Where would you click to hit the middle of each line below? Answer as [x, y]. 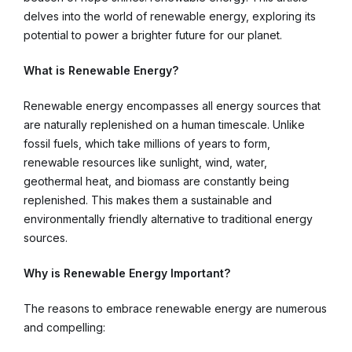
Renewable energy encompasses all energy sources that [172, 105]
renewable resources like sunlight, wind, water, [145, 162]
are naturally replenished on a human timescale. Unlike [164, 124]
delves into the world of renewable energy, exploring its [170, 16]
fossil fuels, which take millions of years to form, [147, 143]
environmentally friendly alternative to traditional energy [168, 218]
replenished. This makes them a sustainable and [148, 200]
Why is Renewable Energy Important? [127, 273]
